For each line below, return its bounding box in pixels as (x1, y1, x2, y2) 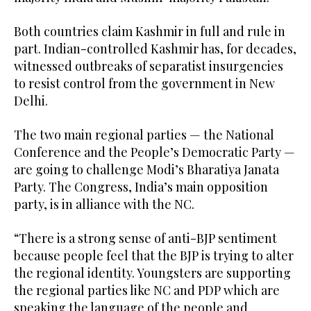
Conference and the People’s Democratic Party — (14, 143, 295, 160)
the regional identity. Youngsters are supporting (14, 264, 291, 281)
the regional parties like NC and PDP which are (14, 281, 280, 299)
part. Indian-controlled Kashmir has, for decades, (14, 40, 296, 57)
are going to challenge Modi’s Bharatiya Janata (14, 160, 279, 178)
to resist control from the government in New (14, 74, 275, 92)
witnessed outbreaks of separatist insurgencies (14, 57, 283, 74)
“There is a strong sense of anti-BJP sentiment (14, 229, 277, 246)
